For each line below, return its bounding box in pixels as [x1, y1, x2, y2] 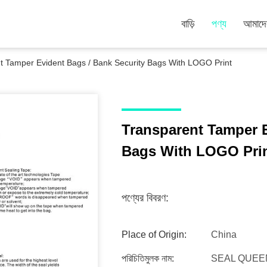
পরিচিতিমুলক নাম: [122, 253, 174, 263]
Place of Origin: [122, 229, 187, 240]
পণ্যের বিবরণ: [122, 192, 169, 204]
